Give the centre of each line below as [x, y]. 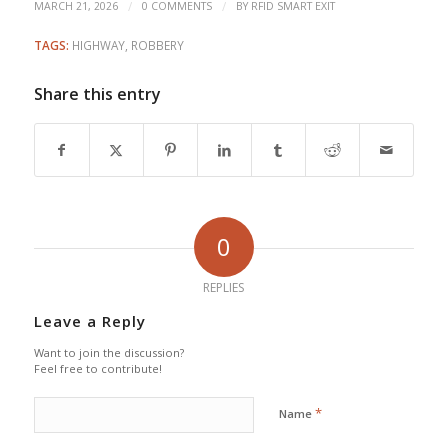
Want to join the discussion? [108, 352]
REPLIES [224, 287]
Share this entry [97, 93]
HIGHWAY [98, 44]
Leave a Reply [89, 320]
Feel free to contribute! [97, 368]
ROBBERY [157, 44]
